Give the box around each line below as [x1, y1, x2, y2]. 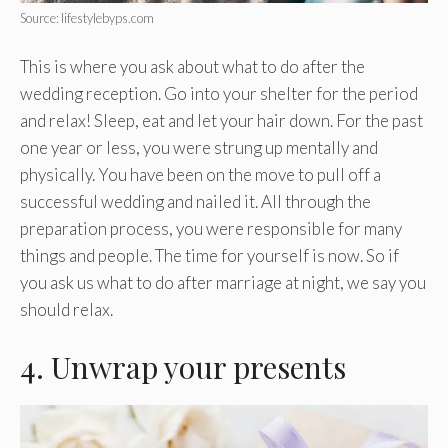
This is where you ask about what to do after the [20, 56, 365, 78]
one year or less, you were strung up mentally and [20, 137, 378, 159]
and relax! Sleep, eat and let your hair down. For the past [20, 110, 423, 132]
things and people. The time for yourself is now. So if [20, 245, 399, 267]
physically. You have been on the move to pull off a [20, 164, 381, 186]
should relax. [20, 299, 113, 321]
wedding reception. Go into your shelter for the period [20, 83, 418, 105]
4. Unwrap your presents [20, 346, 346, 387]
